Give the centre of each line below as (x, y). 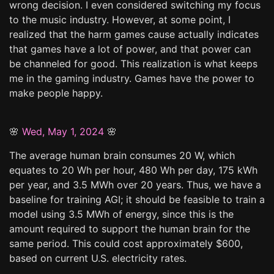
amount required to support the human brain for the (130, 228)
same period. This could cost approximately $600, (126, 243)
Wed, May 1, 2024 (63, 131)
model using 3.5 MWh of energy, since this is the (121, 214)
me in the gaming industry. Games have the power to (132, 78)
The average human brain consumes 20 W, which (122, 155)
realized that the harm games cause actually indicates (134, 34)
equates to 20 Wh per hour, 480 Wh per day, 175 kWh (133, 170)
